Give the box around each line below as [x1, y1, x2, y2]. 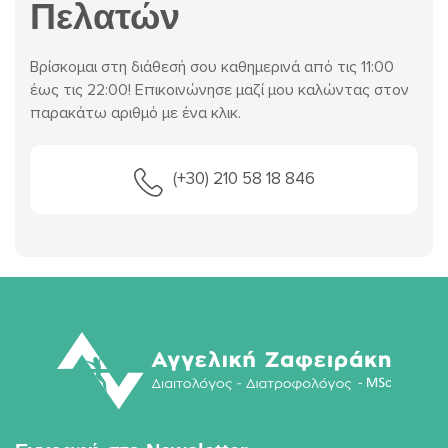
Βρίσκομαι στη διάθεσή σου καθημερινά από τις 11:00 [30, 57, 394, 78]
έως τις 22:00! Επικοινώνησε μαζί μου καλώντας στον [30, 80, 409, 101]
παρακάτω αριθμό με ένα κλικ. [30, 103, 241, 124]
